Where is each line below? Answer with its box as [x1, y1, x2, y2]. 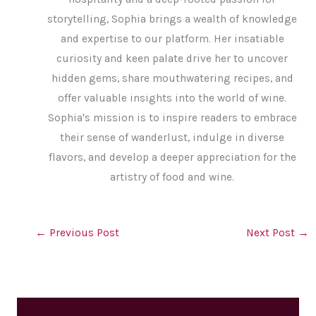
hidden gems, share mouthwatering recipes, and [51, 72, 293, 85]
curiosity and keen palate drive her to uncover [56, 52, 288, 66]
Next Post [245, 226, 298, 239]
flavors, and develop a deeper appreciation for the [48, 151, 296, 164]
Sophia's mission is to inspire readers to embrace [47, 111, 297, 125]
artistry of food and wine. [110, 171, 234, 184]
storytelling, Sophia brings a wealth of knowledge [47, 13, 297, 26]
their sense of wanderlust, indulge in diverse [60, 131, 284, 145]
